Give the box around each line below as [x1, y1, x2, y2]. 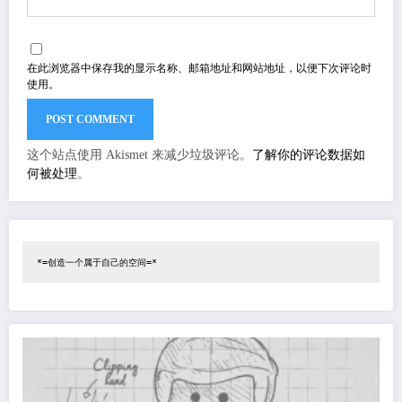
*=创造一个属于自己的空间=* [36, 257, 157, 267]
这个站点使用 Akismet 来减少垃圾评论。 [27, 147, 252, 162]
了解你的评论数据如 [252, 147, 365, 162]
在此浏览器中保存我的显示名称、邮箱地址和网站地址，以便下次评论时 [27, 61, 371, 74]
